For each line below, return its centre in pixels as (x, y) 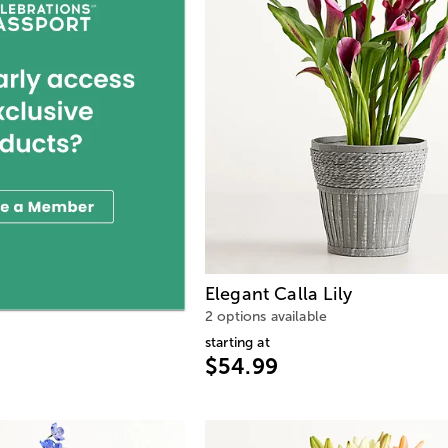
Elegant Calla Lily (278, 293)
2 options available (266, 316)
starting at (237, 342)
